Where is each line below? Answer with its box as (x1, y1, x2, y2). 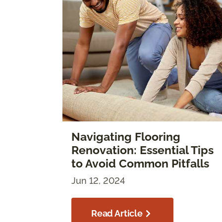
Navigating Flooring (71, 130, 180, 144)
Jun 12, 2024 (71, 175, 125, 186)
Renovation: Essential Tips (71, 144, 214, 157)
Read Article (91, 208, 143, 219)
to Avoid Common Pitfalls (71, 157, 209, 170)
